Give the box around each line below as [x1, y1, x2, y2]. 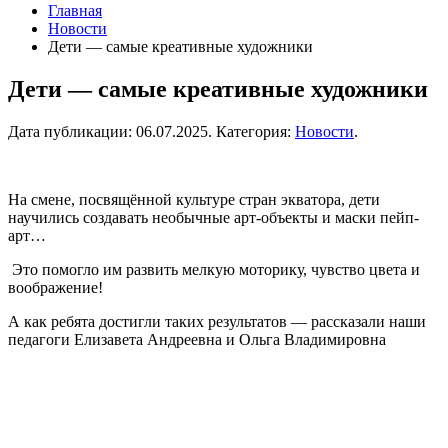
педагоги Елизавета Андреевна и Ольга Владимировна [8, 330, 386, 348]
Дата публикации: [8, 122, 136, 140]
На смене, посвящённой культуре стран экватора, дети [8, 190, 380, 208]
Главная [48, 2, 102, 19]
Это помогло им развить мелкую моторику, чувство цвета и [8, 260, 420, 278]
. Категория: [208, 122, 295, 140]
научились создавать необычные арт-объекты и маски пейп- [8, 208, 419, 226]
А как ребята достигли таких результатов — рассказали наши [8, 312, 426, 330]
